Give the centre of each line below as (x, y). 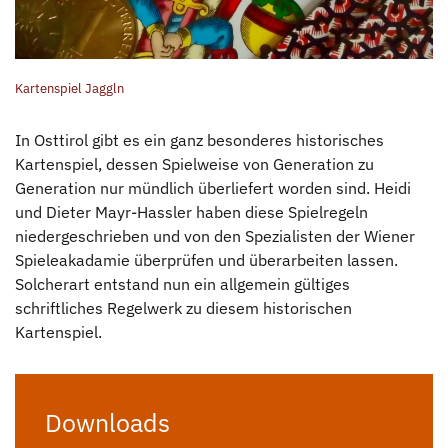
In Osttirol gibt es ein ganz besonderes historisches (199, 139)
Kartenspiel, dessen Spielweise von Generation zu (194, 163)
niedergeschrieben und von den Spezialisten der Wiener (215, 235)
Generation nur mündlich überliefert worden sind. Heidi (213, 187)
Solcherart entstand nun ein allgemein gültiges (182, 283)
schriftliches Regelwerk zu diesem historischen (183, 307)
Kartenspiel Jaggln (69, 88)
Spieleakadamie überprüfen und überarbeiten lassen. (206, 259)
